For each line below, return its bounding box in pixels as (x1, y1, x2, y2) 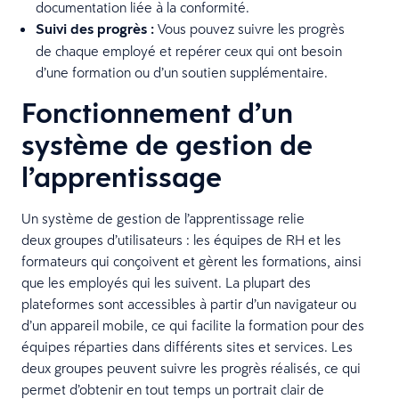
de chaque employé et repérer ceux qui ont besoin (36, 41, 342, 60)
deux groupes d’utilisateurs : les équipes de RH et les (21, 230, 341, 248)
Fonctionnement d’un (21, 93, 293, 132)
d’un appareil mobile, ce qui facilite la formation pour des (21, 315, 364, 334)
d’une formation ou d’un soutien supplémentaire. (36, 62, 328, 81)
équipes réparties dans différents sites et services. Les (21, 337, 353, 355)
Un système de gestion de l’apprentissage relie (21, 208, 305, 227)
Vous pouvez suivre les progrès (154, 19, 345, 37)
